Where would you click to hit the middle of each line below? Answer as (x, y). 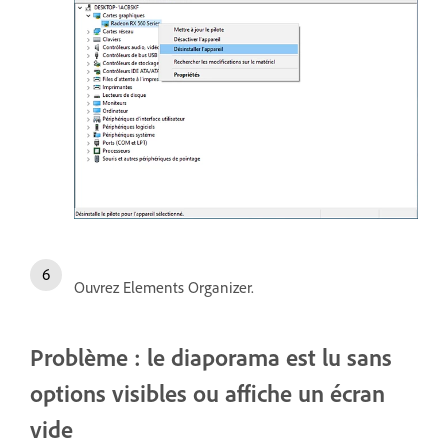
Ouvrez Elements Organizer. (164, 286)
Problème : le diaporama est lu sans (211, 356)
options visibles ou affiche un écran (207, 392)
